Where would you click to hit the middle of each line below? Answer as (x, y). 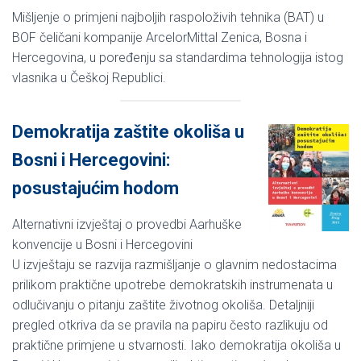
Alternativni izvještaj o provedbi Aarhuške (127, 224)
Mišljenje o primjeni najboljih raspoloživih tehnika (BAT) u (168, 17)
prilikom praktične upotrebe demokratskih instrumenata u (172, 284)
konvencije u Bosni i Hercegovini (102, 244)
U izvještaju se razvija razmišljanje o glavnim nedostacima (174, 264)
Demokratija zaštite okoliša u (128, 131)
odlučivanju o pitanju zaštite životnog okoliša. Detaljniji (163, 305)
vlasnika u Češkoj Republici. (89, 77)
